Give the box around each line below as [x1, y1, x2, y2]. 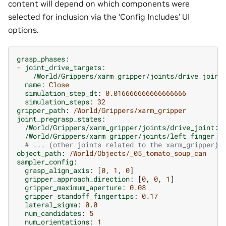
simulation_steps [25, 96, 89, 106]
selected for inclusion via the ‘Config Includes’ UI [8, 12, 190, 22]
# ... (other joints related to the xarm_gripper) [25, 139, 218, 149]
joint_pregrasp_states [17, 114, 101, 124]
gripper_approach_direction [25, 174, 130, 184]
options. [8, 25, 39, 35]
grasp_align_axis [25, 165, 89, 175]
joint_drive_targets [25, 62, 101, 72]
